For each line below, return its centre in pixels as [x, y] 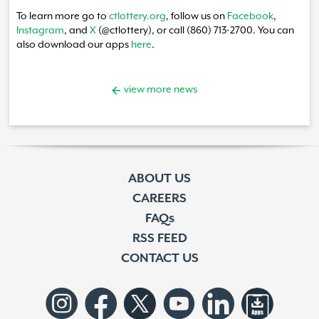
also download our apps [74, 45]
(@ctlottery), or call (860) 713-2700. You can [195, 31]
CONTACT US [159, 259]
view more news [159, 90]
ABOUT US [159, 179]
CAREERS [159, 199]
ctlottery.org [137, 17]
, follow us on [197, 17]
